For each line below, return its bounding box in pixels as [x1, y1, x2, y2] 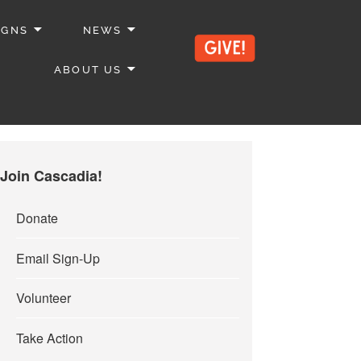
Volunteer [16, 288, 72, 308]
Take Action [16, 328, 84, 347]
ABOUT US [54, 63, 122, 76]
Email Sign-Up [16, 248, 101, 268]
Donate [16, 209, 59, 227]
